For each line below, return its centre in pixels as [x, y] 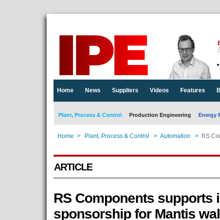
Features [192, 90]
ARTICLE [73, 167]
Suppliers [125, 90]
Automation [175, 136]
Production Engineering [160, 115]
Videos [159, 90]
